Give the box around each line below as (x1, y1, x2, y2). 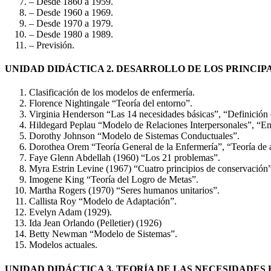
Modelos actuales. (29, 240, 97, 250)
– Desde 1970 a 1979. (29, 18, 113, 28)
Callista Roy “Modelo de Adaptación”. (29, 196, 177, 207)
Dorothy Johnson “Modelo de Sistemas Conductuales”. (29, 131, 240, 142)
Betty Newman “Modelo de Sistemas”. (29, 229, 177, 240)
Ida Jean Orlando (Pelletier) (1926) (29, 218, 162, 229)
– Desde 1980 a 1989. (29, 28, 113, 39)
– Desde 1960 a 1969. (29, 7, 113, 18)
